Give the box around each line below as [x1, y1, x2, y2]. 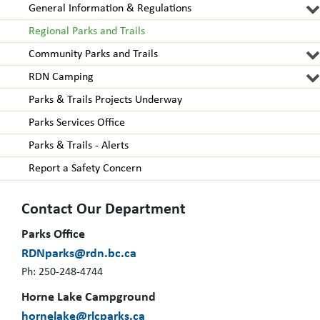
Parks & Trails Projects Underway [29, 94, 182, 106]
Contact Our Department [21, 201, 186, 219]
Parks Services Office [29, 117, 125, 129]
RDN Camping [29, 71, 94, 84]
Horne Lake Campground [21, 291, 156, 305]
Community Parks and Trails [29, 49, 158, 61]
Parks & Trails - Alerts [29, 140, 129, 152]
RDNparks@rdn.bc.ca [21, 247, 136, 261]
